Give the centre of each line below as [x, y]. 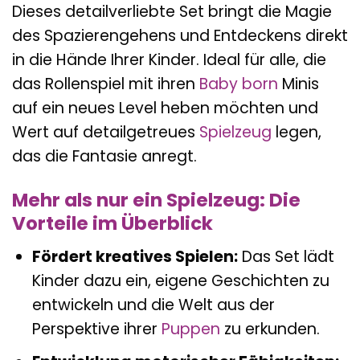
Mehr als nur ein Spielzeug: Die [156, 200]
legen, [297, 133]
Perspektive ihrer [96, 329]
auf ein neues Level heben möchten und [165, 108]
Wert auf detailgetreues [106, 133]
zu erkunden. [270, 329]
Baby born [239, 84]
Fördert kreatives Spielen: [135, 256]
